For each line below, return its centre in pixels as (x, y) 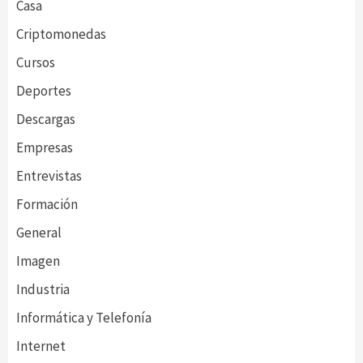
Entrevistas (49, 176)
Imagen (38, 261)
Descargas (46, 119)
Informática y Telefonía (84, 318)
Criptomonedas (61, 34)
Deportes (44, 91)
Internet (41, 346)
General (39, 233)
